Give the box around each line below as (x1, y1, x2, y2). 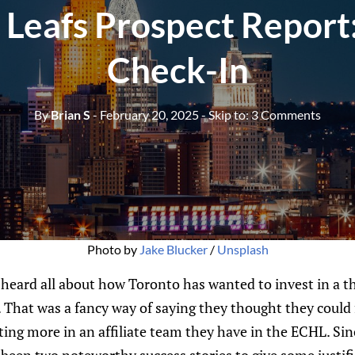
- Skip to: (201, 106, 251, 122)
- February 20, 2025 (93, 106, 199, 122)
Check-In (106, 48, 249, 90)
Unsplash (216, 242, 269, 257)
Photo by (86, 242, 139, 257)
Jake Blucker (139, 242, 208, 257)
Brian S (48, 106, 90, 122)
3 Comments (251, 106, 321, 122)
